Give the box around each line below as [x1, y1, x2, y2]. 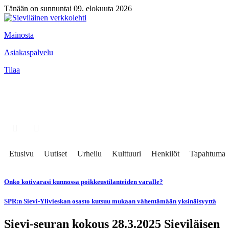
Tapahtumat [190, 149, 227, 158]
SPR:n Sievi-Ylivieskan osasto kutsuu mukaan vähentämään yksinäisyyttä [4, 197, 216, 205]
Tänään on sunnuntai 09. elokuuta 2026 [4, 4, 132, 13]
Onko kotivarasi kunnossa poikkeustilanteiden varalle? [4, 178, 163, 186]
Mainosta [4, 31, 34, 39]
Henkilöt [151, 149, 179, 158]
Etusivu [9, 149, 34, 158]
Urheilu [77, 149, 102, 158]
